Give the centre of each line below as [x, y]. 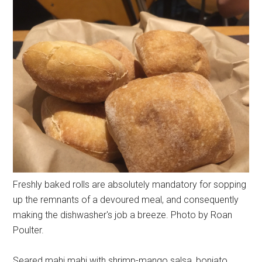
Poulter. [29, 230]
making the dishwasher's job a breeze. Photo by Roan [123, 215]
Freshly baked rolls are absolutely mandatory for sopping [130, 184]
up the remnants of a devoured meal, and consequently [126, 199]
